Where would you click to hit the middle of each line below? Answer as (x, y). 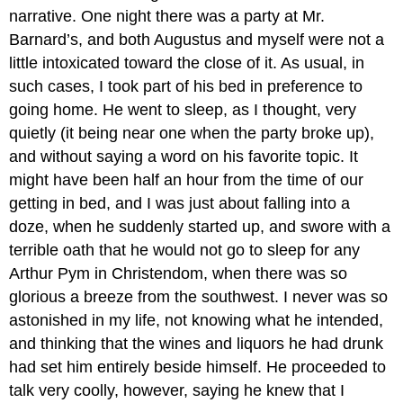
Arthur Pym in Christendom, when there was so (179, 273)
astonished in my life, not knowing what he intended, (197, 320)
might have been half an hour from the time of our (187, 179)
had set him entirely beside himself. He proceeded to (198, 367)
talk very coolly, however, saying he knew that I (177, 390)
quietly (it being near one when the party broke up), (192, 133)
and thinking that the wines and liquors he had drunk (197, 343)
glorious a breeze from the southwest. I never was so (199, 296)
